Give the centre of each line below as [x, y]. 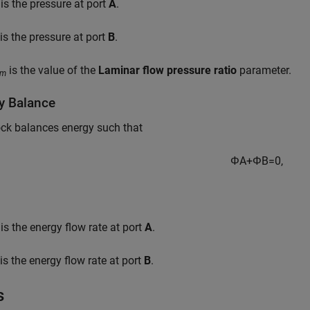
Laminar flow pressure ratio [167, 70]
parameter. [264, 70]
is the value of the [52, 70]
